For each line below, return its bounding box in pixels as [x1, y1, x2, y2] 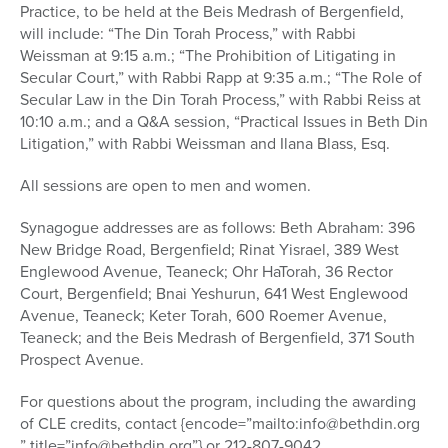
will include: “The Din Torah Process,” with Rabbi [20, 22, 356, 46]
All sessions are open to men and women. [20, 174, 311, 198]
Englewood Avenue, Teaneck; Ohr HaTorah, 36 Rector [20, 260, 393, 284]
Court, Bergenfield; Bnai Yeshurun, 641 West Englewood [20, 282, 408, 306]
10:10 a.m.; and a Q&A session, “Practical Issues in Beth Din [20, 110, 428, 134]
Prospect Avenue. [20, 348, 144, 372]
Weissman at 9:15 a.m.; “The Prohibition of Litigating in [20, 44, 396, 68]
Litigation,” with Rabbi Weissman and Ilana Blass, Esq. [20, 132, 390, 156]
